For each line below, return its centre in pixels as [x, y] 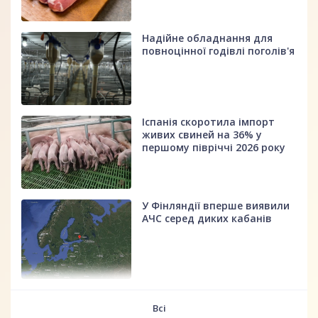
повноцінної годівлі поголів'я [219, 50]
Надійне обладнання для [208, 38]
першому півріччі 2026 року [214, 148]
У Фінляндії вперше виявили [216, 206]
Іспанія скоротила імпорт [209, 122]
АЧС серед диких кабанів [207, 219]
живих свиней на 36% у [202, 135]
